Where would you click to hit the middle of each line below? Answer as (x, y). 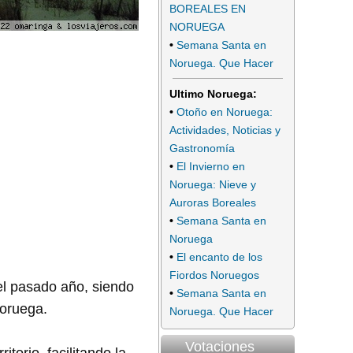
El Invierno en (211, 166)
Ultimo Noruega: (213, 93)
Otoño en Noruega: (225, 111)
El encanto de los (219, 256)
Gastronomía (202, 148)
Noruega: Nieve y (213, 184)
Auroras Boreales (213, 202)
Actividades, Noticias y (225, 130)
